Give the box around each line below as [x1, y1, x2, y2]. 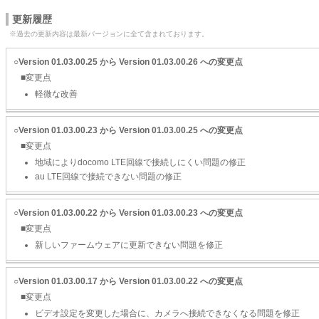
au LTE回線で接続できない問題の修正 [35, 172, 182, 182]
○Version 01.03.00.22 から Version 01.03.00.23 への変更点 [14, 208, 243, 218]
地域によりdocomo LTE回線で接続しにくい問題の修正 [35, 157, 246, 167]
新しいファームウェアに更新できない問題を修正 [35, 240, 223, 250]
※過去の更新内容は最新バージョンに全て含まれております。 [9, 30, 209, 38]
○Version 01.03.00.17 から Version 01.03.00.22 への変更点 [14, 276, 243, 286]
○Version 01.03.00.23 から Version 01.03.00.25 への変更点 [14, 125, 243, 135]
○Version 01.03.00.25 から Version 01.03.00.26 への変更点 [14, 57, 243, 67]
